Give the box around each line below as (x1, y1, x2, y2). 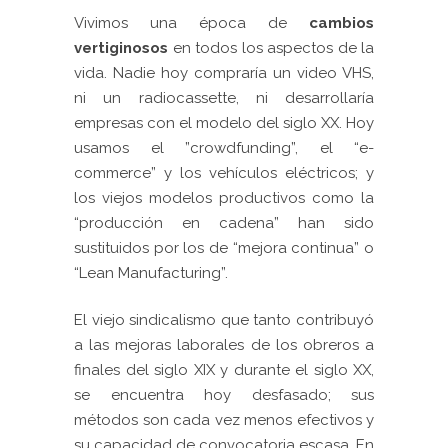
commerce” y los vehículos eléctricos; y (74, 163, 374, 182)
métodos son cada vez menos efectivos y (74, 410, 374, 429)
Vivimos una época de (74, 13, 309, 32)
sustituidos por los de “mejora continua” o (74, 238, 374, 257)
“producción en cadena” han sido (74, 213, 374, 232)
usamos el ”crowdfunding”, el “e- (74, 138, 374, 157)
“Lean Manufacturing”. (74, 263, 228, 282)
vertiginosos (74, 38, 168, 57)
